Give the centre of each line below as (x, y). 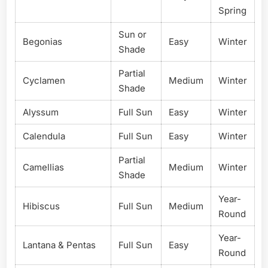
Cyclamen (44, 81)
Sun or (133, 35)
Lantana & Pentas (59, 245)
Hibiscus (41, 206)
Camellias (43, 167)
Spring (232, 11)
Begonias (42, 42)
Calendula (44, 136)
